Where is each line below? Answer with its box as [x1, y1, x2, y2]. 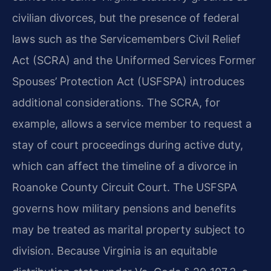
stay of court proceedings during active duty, [12, 138, 243, 151]
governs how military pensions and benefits [12, 201, 236, 215]
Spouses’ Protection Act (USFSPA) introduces [12, 74, 244, 88]
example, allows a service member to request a [12, 117, 252, 130]
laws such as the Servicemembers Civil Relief [12, 32, 241, 45]
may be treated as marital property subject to [12, 223, 245, 236]
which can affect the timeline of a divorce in [12, 159, 238, 172]
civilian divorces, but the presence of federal [12, 11, 239, 24]
